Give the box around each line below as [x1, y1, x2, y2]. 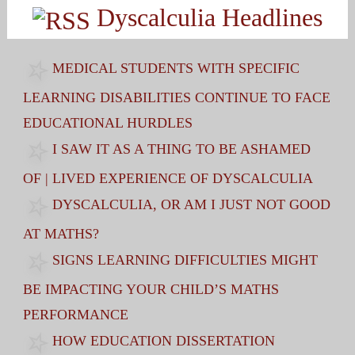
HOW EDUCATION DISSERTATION [52, 332, 275, 349]
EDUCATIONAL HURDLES [22, 114, 193, 131]
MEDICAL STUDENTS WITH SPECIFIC [52, 59, 300, 76]
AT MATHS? [22, 225, 99, 242]
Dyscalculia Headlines [96, 3, 323, 32]
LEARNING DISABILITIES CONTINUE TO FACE [22, 89, 330, 105]
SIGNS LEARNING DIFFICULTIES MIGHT [52, 251, 318, 268]
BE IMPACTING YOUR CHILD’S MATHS [22, 281, 279, 297]
